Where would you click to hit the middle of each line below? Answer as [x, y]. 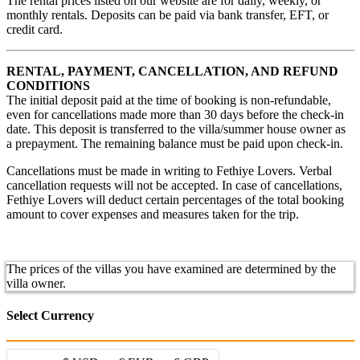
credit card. [35, 30]
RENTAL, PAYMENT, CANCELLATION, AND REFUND [172, 72]
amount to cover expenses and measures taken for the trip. [153, 215]
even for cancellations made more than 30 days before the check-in [175, 115]
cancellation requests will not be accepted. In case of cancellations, [174, 186]
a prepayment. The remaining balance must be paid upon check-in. [175, 144]
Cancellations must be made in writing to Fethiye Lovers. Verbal [169, 171]
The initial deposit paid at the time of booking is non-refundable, [169, 100]
